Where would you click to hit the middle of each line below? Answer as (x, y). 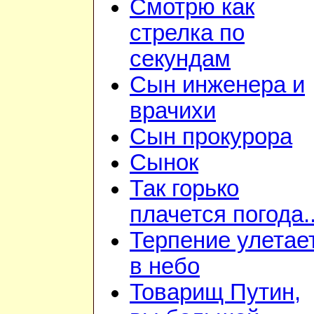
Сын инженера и (217, 85)
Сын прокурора (211, 137)
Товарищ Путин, (215, 293)
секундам (180, 59)
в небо (165, 267)
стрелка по (187, 33)
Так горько (184, 189)
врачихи (173, 111)
